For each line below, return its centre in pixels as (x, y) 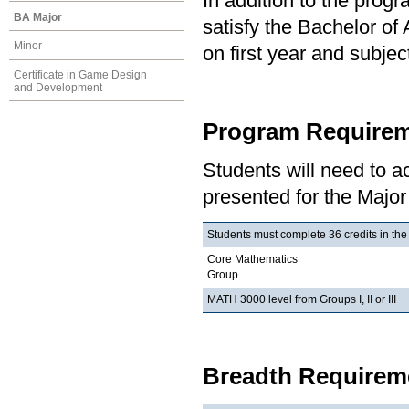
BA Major (38, 17)
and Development (58, 88)
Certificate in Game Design (80, 75)
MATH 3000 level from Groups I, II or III (302, 299)
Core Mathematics (252, 259)
